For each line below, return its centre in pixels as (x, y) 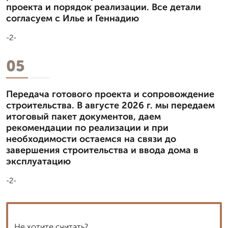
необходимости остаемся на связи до (91, 139)
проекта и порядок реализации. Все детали (104, 7)
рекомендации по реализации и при (87, 127)
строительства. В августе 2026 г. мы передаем (110, 105)
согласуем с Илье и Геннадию (73, 18)
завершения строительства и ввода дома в (102, 150)
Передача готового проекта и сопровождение (110, 94)
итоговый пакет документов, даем (83, 116)
